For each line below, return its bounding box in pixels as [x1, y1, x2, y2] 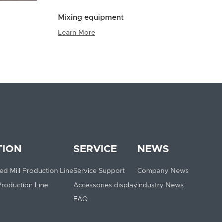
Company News [137, 167, 189, 174]
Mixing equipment [57, 14, 124, 22]
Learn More [57, 29, 95, 37]
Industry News [137, 181, 184, 189]
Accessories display [73, 181, 137, 189]
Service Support [73, 167, 125, 174]
